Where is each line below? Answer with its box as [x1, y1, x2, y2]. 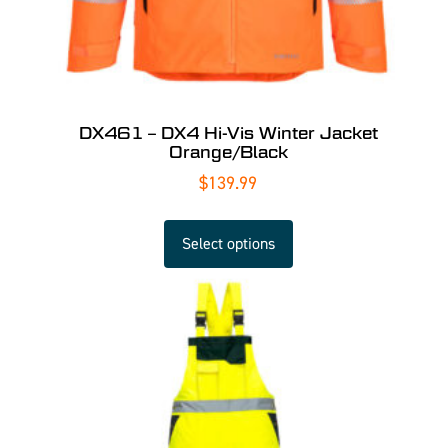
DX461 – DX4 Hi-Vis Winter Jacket [78, 123, 378, 143]
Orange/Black [168, 142, 288, 162]
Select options [181, 233, 275, 254]
